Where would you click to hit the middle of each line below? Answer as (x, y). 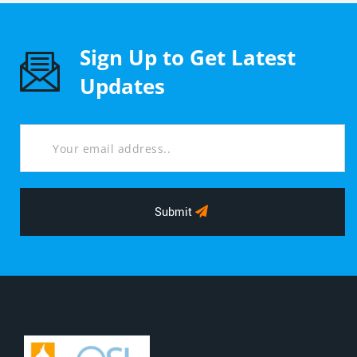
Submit (174, 212)
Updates (122, 86)
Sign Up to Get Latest (188, 57)
